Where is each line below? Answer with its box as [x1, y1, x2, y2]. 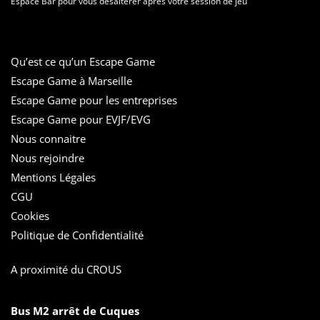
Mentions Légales [11, 170, 96, 185]
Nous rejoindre [11, 151, 84, 166]
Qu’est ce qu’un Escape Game [11, 54, 155, 69]
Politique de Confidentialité [11, 228, 144, 243]
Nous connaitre [11, 131, 86, 146]
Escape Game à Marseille [11, 74, 132, 89]
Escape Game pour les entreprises [11, 93, 177, 108]
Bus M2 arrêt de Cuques [11, 304, 139, 319]
